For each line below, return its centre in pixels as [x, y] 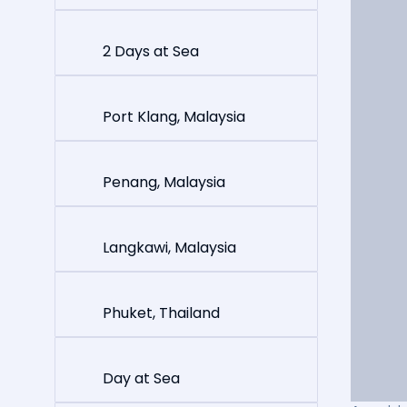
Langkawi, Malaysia [169, 247]
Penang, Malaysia [164, 182]
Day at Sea [141, 378]
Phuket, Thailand [161, 313]
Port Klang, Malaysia [174, 116]
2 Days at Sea [151, 51]
